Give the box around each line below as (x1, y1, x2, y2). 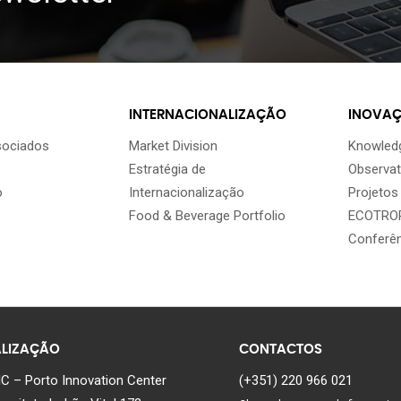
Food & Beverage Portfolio (129, 207, 286, 224)
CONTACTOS (238, 343, 322, 357)
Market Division (129, 137, 218, 154)
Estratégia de (129, 160, 207, 177)
